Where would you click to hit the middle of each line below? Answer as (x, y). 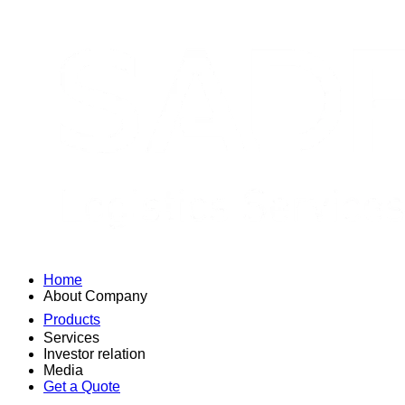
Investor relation (94, 354)
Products (72, 320)
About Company (95, 296)
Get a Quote (82, 386)
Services (71, 338)
